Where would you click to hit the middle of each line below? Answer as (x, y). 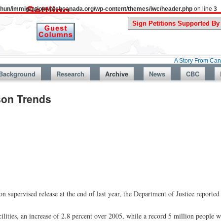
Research (70, 74)
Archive (116, 74)
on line (203, 9)
